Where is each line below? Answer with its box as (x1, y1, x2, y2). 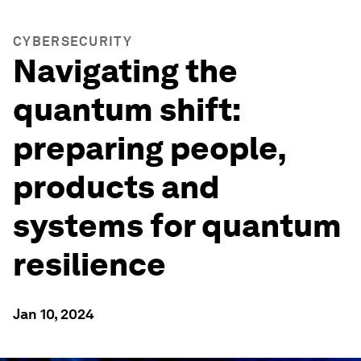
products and (13, 168, 220, 206)
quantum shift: (13, 90, 240, 129)
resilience (13, 245, 166, 284)
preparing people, (13, 129, 286, 168)
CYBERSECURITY (13, 34, 132, 49)
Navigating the (13, 52, 238, 90)
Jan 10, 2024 (13, 305, 94, 322)
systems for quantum (13, 206, 342, 245)
